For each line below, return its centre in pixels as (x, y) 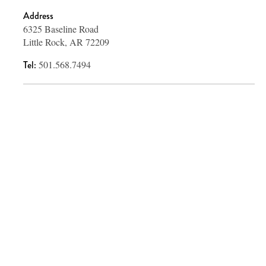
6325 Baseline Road (61, 28)
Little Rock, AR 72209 (66, 42)
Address (38, 15)
